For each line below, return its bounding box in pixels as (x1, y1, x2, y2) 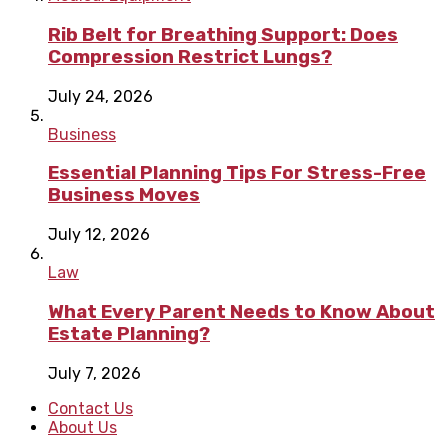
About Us (48, 417, 117, 437)
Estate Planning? (48, 322, 210, 345)
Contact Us (48, 398, 133, 418)
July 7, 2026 (48, 363, 141, 383)
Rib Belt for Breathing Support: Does (48, 23, 398, 46)
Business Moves (48, 184, 200, 207)
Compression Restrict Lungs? (48, 45, 332, 68)
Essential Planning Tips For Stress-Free (48, 162, 426, 185)
